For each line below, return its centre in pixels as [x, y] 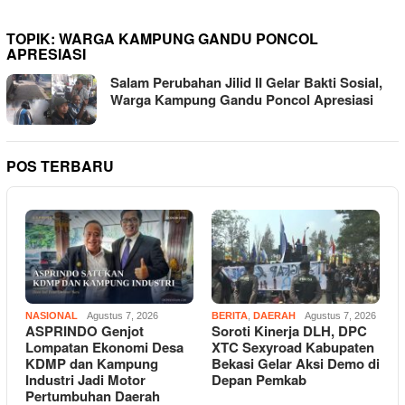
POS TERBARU [60, 166]
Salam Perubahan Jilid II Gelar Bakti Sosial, [246, 83]
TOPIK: [33, 39]
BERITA [230, 316]
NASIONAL [52, 316]
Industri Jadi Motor [85, 380]
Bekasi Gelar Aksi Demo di [296, 364]
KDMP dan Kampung [92, 364]
